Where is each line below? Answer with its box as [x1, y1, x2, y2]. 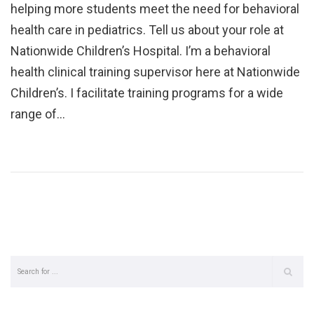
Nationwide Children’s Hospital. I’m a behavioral [11, 43, 271, 58]
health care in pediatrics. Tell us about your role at [11, 22, 284, 37]
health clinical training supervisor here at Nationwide [11, 64, 300, 79]
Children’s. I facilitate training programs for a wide [11, 85, 283, 100]
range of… [11, 106, 65, 121]
